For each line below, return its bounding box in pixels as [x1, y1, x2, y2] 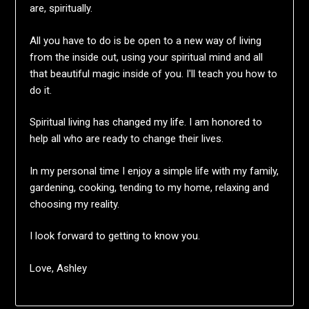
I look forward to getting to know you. [30, 230, 201, 243]
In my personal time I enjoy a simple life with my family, [30, 164, 279, 177]
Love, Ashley [30, 261, 88, 275]
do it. [30, 83, 52, 97]
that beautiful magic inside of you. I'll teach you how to [30, 67, 278, 80]
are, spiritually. [30, 2, 93, 15]
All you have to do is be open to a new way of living [30, 34, 262, 47]
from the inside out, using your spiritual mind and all [30, 50, 263, 63]
